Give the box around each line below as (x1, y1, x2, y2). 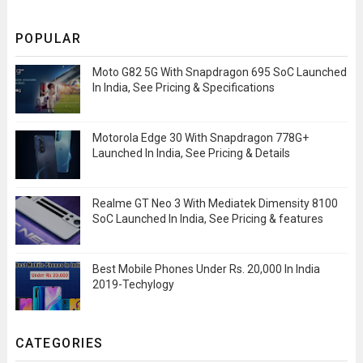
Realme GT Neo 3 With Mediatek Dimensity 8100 (92, 197, 338, 211)
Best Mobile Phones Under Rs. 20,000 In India (92, 263, 320, 276)
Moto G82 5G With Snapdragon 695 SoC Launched (92, 66, 347, 79)
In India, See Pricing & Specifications (92, 81, 275, 95)
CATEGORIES (15, 335, 104, 352)
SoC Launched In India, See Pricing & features (92, 212, 323, 226)
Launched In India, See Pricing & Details (92, 147, 290, 160)
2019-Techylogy (92, 278, 174, 292)
